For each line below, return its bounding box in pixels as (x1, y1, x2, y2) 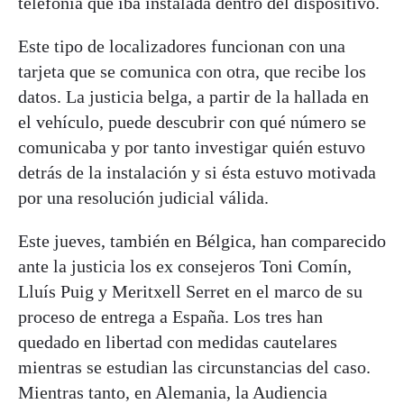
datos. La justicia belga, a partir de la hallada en (18, 87, 369, 107)
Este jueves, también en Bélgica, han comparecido (18, 231, 386, 252)
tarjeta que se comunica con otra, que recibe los (18, 61, 366, 82)
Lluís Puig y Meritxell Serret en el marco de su (18, 281, 363, 302)
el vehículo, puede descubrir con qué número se (18, 112, 366, 133)
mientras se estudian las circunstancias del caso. (18, 357, 371, 378)
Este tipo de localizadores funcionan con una (18, 36, 345, 57)
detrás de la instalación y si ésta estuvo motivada (18, 162, 376, 183)
